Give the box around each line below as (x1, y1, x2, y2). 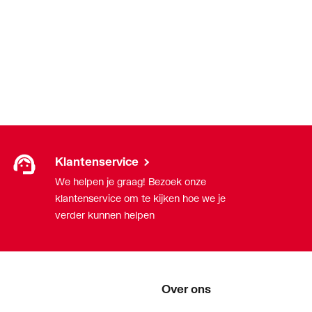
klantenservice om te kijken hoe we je (55, 192, 226, 205)
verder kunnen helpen (55, 209, 155, 221)
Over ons (162, 282, 211, 296)
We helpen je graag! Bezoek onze (55, 175, 206, 188)
